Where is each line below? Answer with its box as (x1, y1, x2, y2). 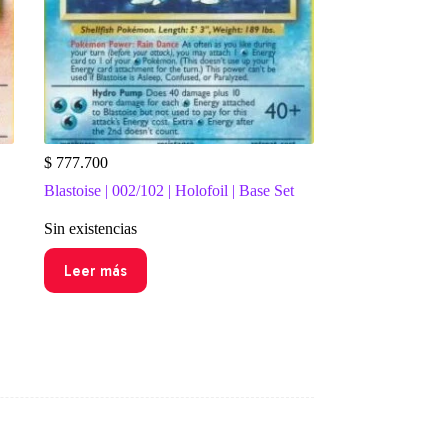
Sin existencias (43, 220, 137, 238)
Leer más (63, 261, 127, 280)
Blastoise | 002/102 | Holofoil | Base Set (43, 182, 294, 200)
